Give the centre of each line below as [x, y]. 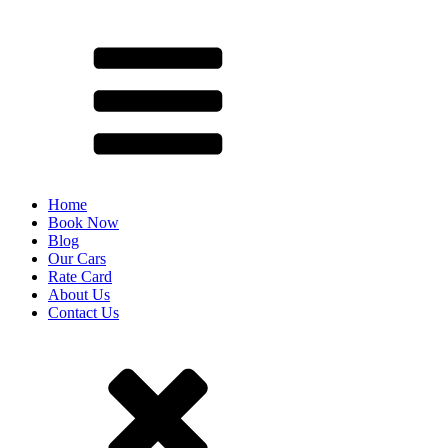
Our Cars [77, 258]
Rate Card [80, 276]
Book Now [83, 222]
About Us [79, 294]
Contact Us [83, 312]
